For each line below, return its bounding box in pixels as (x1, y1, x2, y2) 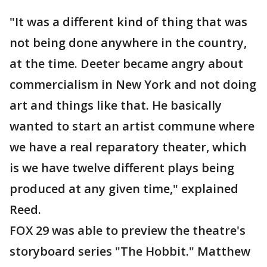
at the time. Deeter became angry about (10, 55, 243, 72)
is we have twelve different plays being (10, 160, 234, 176)
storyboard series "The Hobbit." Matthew (10, 243, 250, 259)
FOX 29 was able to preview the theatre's (10, 222, 246, 238)
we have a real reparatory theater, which (10, 139, 247, 155)
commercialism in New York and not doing (10, 76, 256, 92)
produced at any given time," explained (10, 181, 238, 197)
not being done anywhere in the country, (10, 35, 247, 51)
